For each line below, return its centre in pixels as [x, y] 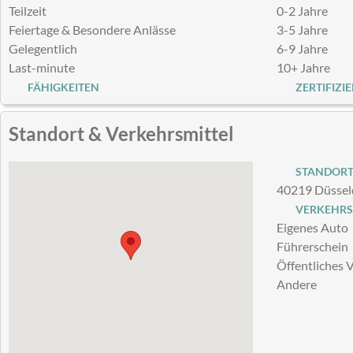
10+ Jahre [303, 68]
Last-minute [42, 68]
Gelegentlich [43, 49]
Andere [297, 284]
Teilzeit [28, 11]
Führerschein [312, 246]
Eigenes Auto [312, 227]
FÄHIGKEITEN [61, 87]
